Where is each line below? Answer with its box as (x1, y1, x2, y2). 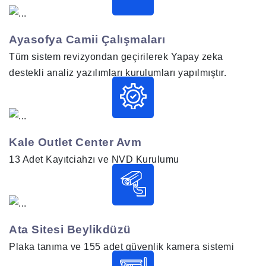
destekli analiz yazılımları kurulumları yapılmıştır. (9, 68, 226, 78)
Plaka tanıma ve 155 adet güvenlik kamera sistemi (9, 241, 234, 252)
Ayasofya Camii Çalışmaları (9, 33, 165, 46)
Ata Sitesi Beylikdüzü (9, 223, 131, 236)
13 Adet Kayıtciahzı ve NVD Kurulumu (9, 154, 179, 165)
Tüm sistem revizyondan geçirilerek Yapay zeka (9, 52, 223, 62)
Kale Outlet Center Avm (9, 136, 141, 149)
